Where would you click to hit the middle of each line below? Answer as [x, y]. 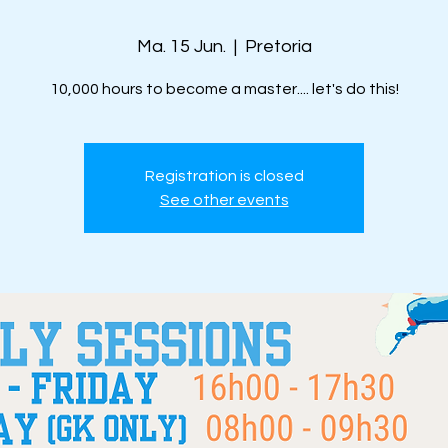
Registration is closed [224, 176]
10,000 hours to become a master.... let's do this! [224, 89]
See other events [224, 200]
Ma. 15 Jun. [181, 46]
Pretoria [278, 46]
